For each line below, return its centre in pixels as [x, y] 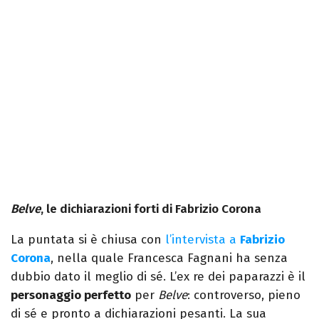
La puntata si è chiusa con [88, 240]
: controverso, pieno [244, 296]
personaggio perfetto [71, 296]
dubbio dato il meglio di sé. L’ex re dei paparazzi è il [158, 277]
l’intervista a [203, 240]
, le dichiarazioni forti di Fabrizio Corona [151, 209]
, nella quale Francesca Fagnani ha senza [169, 258]
